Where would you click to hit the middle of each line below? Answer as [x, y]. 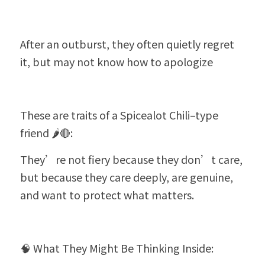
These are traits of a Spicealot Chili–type [119, 115]
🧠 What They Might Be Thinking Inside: [117, 248]
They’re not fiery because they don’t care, [131, 159]
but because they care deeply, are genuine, [127, 177]
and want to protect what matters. [107, 195]
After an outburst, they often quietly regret [127, 44]
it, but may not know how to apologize [117, 62]
